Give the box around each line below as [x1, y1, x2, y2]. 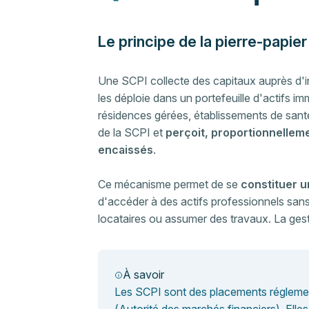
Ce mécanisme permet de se [97, 177, 241, 191]
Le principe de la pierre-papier [97, 32, 307, 50]
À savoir [122, 268, 164, 281]
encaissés [97, 143, 153, 157]
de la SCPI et [97, 126, 166, 139]
